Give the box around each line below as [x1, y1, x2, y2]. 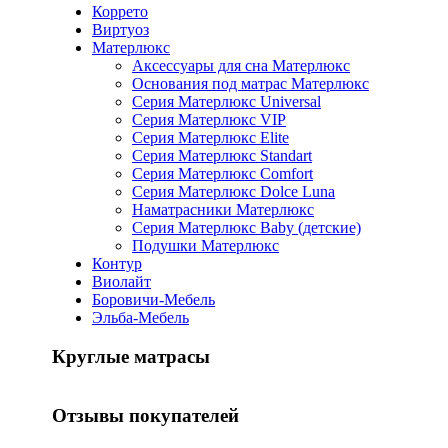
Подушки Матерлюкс [132, 237, 279, 255]
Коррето [92, 3, 148, 21]
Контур [92, 255, 142, 273]
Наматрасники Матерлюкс [132, 201, 314, 219]
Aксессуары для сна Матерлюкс [132, 57, 350, 75]
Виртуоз [92, 21, 149, 39]
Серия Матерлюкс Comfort [132, 165, 313, 183]
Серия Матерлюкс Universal [132, 93, 321, 111]
